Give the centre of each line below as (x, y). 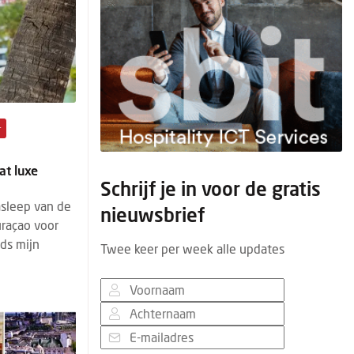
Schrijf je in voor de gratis (211, 188)
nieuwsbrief (153, 215)
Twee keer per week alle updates (192, 249)
